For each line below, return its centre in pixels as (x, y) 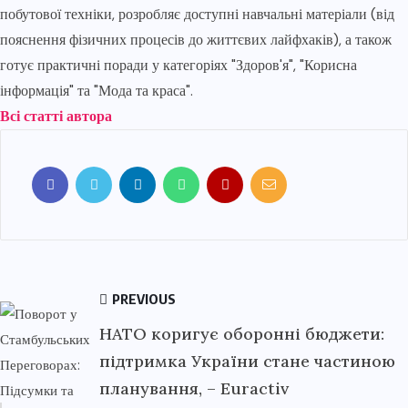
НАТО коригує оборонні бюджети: (242, 334)
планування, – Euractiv (194, 388)
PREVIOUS (143, 299)
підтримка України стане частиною (247, 361)
